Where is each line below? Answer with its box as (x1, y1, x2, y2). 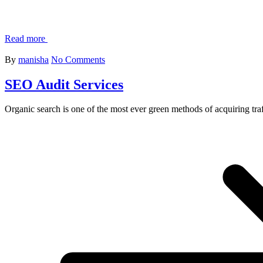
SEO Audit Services (5, 76, 123, 92)
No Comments (51, 54, 105, 65)
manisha (18, 54, 49, 65)
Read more (5, 33, 45, 43)
